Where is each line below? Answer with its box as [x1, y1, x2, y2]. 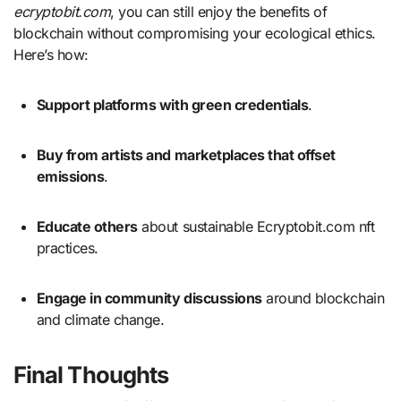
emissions [36, 166, 105, 185]
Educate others [45, 217, 138, 235]
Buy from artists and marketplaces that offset [36, 145, 47, 164]
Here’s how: [13, 45, 89, 64]
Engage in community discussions [45, 288, 262, 307]
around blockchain [261, 288, 385, 307]
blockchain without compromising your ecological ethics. [13, 23, 376, 42]
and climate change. [36, 310, 165, 328]
